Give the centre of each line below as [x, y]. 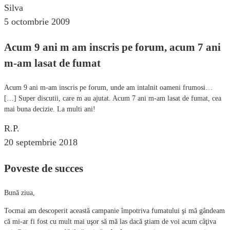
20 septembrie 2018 [41, 142]
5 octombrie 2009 [37, 22]
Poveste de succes [44, 168]
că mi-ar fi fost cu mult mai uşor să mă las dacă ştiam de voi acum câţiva [110, 221]
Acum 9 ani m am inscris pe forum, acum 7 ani [112, 47]
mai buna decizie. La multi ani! [50, 109]
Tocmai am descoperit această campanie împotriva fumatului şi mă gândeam [114, 210]
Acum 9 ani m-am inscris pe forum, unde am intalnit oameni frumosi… [108, 88]
